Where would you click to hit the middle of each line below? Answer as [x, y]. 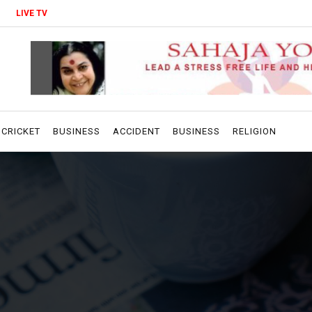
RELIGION [255, 131]
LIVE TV [32, 13]
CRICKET [21, 131]
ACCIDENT [136, 131]
